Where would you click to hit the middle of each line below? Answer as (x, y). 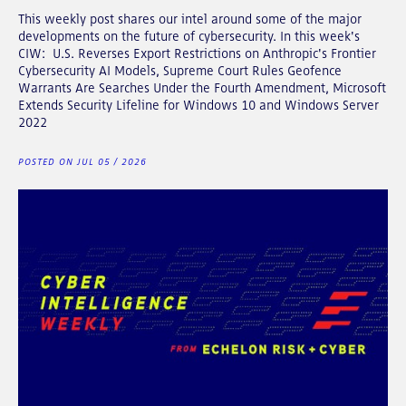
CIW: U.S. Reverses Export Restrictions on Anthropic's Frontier (197, 53)
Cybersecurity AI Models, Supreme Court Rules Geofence (180, 70)
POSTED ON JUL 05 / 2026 (82, 161)
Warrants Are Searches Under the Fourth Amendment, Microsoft (202, 87)
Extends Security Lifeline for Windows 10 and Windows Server (198, 105)
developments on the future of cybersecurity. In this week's (189, 36)
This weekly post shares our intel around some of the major (190, 19)
